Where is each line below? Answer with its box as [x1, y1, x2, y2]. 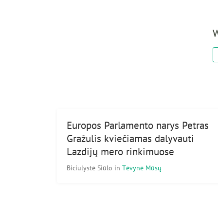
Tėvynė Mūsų [122, 163, 162, 172]
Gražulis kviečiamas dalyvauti [67, 131, 194, 145]
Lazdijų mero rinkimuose [67, 145, 174, 158]
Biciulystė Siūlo [67, 163, 114, 172]
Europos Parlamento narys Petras [67, 118, 209, 132]
